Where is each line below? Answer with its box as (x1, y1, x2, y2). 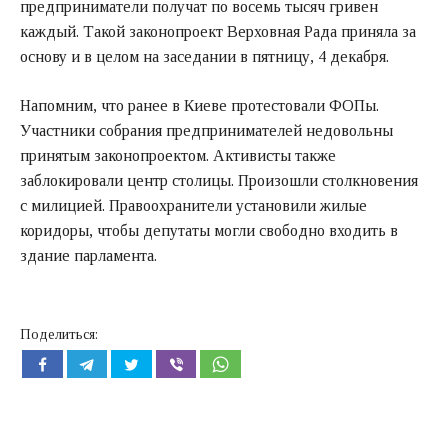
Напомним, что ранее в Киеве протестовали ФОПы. (20, 96, 379, 114)
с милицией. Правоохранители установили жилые (20, 196, 367, 214)
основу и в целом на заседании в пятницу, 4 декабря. (20, 47, 389, 65)
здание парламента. (20, 246, 157, 264)
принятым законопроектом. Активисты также (20, 146, 336, 164)
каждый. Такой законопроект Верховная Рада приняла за (20, 22, 416, 40)
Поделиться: (20, 326, 98, 342)
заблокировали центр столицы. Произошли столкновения (20, 171, 418, 189)
